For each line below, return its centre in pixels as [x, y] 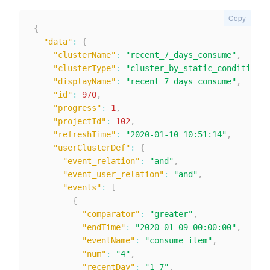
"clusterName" [84, 55]
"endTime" [104, 227]
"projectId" [80, 121]
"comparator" [111, 214]
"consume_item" [178, 240]
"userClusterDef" [92, 148]
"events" [82, 187]
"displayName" [84, 81]
